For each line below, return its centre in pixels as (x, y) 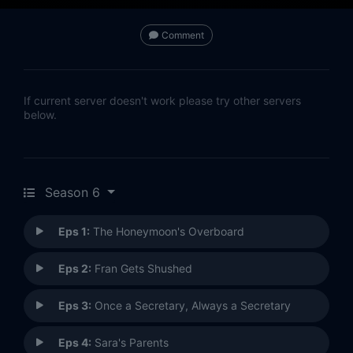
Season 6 (72, 193)
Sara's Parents (130, 343)
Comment (183, 35)
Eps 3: (75, 306)
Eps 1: (74, 232)
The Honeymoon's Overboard (167, 232)
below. (40, 115)
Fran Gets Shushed (142, 269)
